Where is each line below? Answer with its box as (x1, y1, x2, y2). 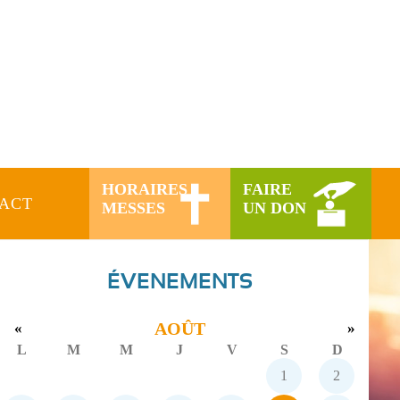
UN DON (243, 198, 307, 217)
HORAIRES (102, 179, 188, 198)
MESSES (102, 198, 166, 217)
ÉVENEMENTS (106, 271, 253, 293)
